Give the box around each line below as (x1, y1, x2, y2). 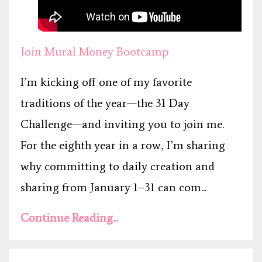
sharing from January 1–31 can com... (20, 180, 206, 195)
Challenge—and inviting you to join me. (20, 117, 224, 132)
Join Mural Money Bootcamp (20, 44, 169, 59)
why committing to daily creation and (20, 159, 215, 174)
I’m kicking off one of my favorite (20, 75, 192, 89)
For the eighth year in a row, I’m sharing (20, 138, 225, 153)
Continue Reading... (20, 211, 118, 225)
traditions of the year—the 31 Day (20, 96, 189, 111)
